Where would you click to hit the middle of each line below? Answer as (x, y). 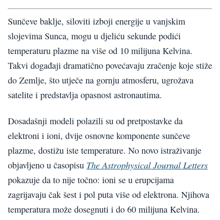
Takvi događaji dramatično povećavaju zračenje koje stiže (110, 66)
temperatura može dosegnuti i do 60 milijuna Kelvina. (104, 209)
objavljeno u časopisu (47, 165)
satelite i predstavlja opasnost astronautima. (85, 95)
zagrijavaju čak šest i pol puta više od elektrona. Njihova (109, 194)
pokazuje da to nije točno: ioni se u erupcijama (91, 179)
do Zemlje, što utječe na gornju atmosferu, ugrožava (101, 80)
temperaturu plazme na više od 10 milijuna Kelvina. (100, 51)
